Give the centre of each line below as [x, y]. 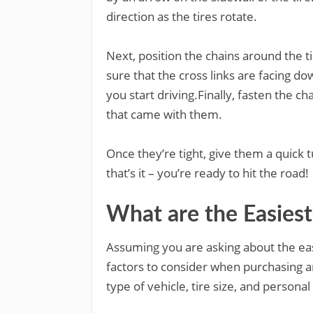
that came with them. [164, 114]
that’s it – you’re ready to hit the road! [208, 173]
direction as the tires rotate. [182, 16]
